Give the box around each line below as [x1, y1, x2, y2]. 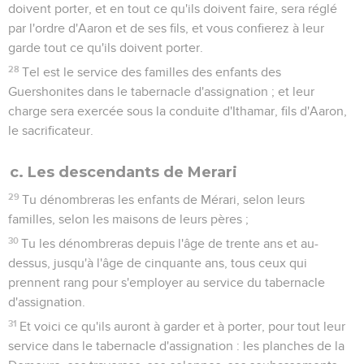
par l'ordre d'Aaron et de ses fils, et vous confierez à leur [8, 21, 324, 35]
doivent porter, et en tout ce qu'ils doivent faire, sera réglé [8, 2, 337, 15]
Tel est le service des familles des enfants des [22, 65, 282, 79]
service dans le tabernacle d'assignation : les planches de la [8, 339, 344, 353]
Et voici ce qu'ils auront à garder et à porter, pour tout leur [19, 319, 346, 333]
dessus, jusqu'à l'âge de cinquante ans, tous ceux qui [8, 256, 307, 270]
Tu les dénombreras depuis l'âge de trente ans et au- [21, 236, 319, 250]
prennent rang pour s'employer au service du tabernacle [8, 275, 325, 289]
